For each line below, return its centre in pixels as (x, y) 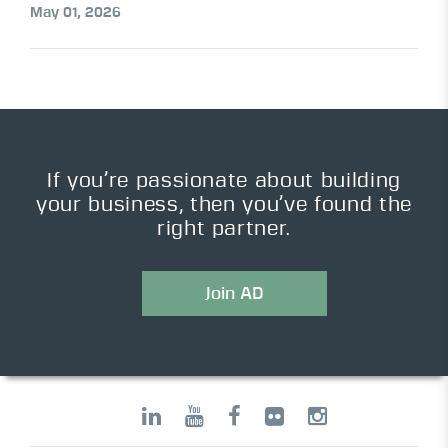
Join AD (234, 294)
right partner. (224, 229)
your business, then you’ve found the (224, 205)
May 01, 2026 (75, 13)
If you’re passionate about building (224, 181)
